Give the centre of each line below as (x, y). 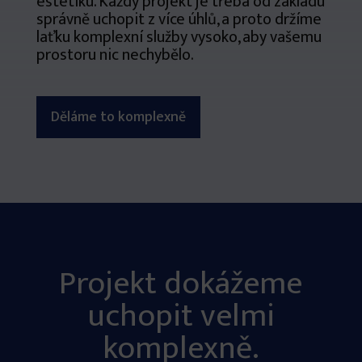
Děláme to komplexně (118, 118)
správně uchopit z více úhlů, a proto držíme (179, 20)
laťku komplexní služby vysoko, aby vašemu (179, 38)
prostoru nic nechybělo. (115, 55)
